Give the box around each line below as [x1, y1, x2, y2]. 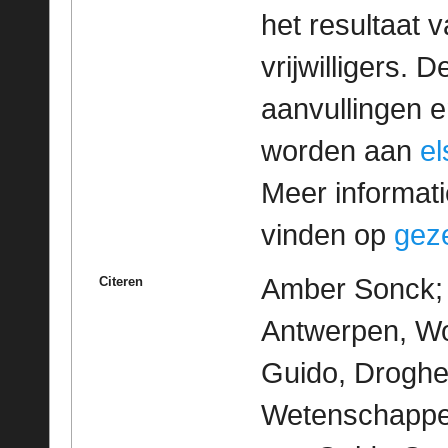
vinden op [260, 218, 394, 251]
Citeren [98, 273, 143, 289]
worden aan [260, 134, 420, 167]
